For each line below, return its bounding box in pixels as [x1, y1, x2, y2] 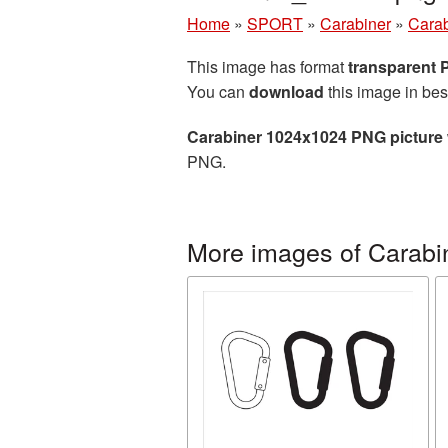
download [249, 80, 324, 103]
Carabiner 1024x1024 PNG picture [187, 125, 443, 148]
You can [187, 80, 249, 103]
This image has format [187, 55, 348, 78]
